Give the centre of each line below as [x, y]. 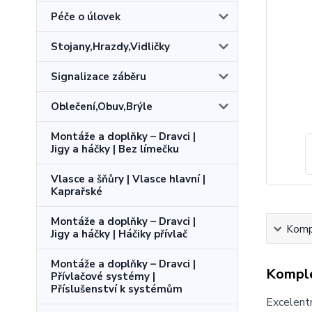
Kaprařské [77, 192]
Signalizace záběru [99, 77]
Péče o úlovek [86, 17]
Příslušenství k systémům [117, 289]
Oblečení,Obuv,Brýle [102, 107]
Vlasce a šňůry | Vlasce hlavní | [128, 179]
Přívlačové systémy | [103, 276]
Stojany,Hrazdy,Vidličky [110, 47]
